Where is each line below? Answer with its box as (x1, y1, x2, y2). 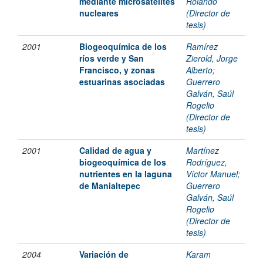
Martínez (186, 144, 219, 157)
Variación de (79, 248, 129, 261)
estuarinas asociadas (79, 76, 165, 88)
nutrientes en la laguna (79, 168, 172, 180)
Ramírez (186, 41, 218, 53)
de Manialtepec (79, 180, 140, 192)
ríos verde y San (79, 52, 144, 65)
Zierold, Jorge (186, 52, 238, 65)
